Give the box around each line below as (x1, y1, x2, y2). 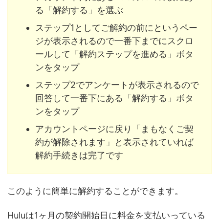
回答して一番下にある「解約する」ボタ (35, 92, 194, 103)
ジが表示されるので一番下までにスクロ (35, 35, 194, 46)
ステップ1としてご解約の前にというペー (35, 22, 197, 33)
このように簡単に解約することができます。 (7, 186, 183, 197)
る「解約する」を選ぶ (35, 4, 123, 15)
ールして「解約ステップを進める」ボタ (35, 48, 194, 59)
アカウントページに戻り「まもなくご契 (35, 123, 194, 134)
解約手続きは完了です (35, 150, 123, 160)
